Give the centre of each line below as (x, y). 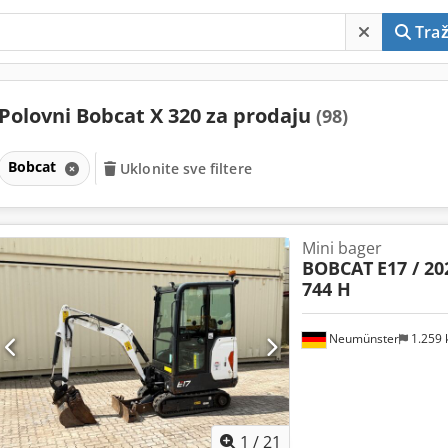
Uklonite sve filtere (186, 168)
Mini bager (341, 247)
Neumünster (362, 339)
